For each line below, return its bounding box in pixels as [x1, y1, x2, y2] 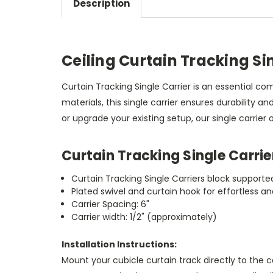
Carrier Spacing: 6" [71, 197, 150, 210]
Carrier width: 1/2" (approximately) [71, 210, 218, 223]
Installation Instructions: [62, 238, 177, 250]
